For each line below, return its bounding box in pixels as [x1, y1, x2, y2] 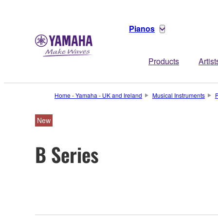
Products [148, 55, 179, 67]
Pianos [129, 23, 155, 34]
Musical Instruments [152, 91, 205, 99]
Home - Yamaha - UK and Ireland [54, 91, 142, 99]
